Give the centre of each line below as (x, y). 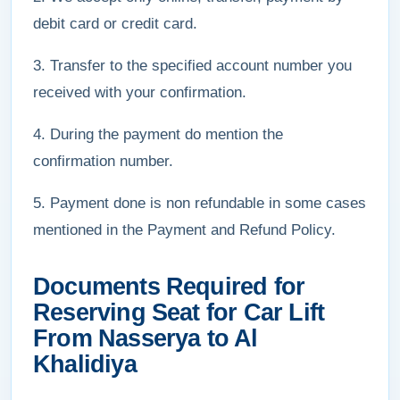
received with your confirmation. (140, 92)
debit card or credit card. (115, 24)
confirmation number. (103, 161)
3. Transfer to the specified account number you (192, 66)
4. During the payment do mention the (158, 134)
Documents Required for (169, 287)
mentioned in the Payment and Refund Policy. (184, 230)
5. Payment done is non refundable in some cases (200, 203)
